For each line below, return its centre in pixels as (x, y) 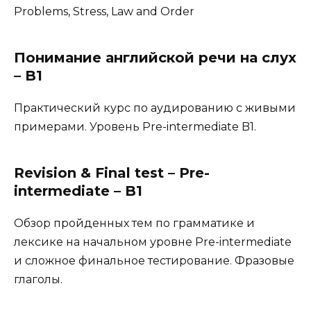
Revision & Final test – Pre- (112, 173)
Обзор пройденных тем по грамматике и (134, 223)
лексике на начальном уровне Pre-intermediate (153, 242)
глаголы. (38, 279)
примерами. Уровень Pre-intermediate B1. (135, 126)
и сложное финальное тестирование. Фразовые (154, 260)
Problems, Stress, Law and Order (104, 11)
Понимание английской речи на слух (155, 57)
